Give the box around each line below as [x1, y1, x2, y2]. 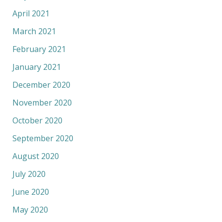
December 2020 [12, 79, 70, 90]
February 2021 [12, 43, 66, 55]
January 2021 [12, 61, 61, 72]
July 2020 [12, 168, 46, 179]
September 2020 [12, 132, 73, 144]
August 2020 [12, 150, 59, 162]
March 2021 [12, 25, 56, 37]
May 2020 [12, 204, 48, 215]
